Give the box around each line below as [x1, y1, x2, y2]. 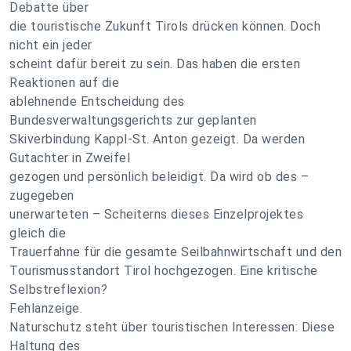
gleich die [9, 226, 66, 241]
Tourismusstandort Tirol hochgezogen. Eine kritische [9, 263, 318, 278]
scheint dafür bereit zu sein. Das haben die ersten [9, 56, 300, 71]
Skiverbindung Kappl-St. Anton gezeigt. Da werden [9, 132, 305, 147]
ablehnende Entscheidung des [9, 94, 185, 109]
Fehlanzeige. [9, 301, 82, 316]
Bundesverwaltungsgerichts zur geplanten [9, 113, 257, 128]
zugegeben [9, 188, 74, 203]
